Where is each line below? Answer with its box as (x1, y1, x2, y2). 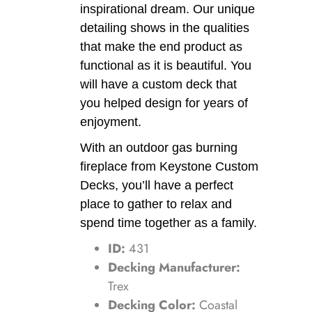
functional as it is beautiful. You (80, 58, 251, 73)
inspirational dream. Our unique (80, 2, 255, 17)
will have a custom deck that (80, 77, 237, 92)
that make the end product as (80, 40, 242, 54)
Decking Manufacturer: (108, 258, 240, 277)
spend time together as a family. (80, 216, 257, 231)
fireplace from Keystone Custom (80, 159, 258, 174)
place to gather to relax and (80, 197, 232, 212)
